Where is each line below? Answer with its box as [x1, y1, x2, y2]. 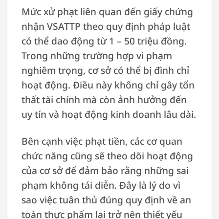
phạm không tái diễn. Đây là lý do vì [21, 178, 180, 192]
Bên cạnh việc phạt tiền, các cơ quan [21, 134, 182, 148]
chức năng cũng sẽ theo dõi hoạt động [21, 149, 193, 162]
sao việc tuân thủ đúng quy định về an [21, 193, 191, 206]
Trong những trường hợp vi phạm [21, 48, 172, 62]
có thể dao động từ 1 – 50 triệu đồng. [21, 34, 187, 47]
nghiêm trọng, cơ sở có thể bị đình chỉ [21, 63, 189, 77]
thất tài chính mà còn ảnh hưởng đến [21, 92, 187, 106]
